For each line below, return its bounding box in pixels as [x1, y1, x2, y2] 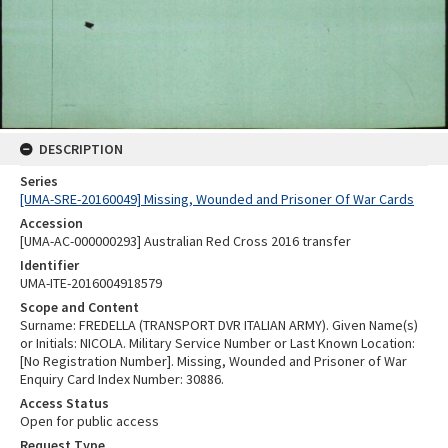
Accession [20, 213, 83, 232]
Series [20, 171, 58, 190]
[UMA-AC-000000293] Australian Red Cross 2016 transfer [20, 231, 351, 250]
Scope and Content [20, 297, 139, 316]
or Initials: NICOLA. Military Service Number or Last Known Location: [20, 333, 415, 352]
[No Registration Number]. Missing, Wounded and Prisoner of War [20, 351, 407, 370]
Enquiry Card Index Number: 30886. [20, 369, 224, 388]
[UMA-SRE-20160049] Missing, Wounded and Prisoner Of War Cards [20, 189, 414, 208]
